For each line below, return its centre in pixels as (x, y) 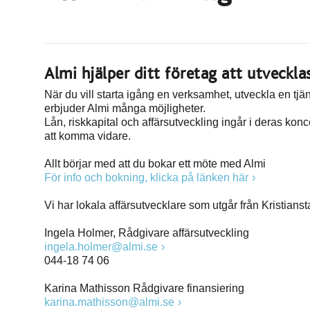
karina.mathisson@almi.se (109, 302)
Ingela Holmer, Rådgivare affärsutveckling (147, 233)
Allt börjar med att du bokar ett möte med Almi (155, 164)
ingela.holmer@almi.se (101, 247)
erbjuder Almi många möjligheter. (125, 108)
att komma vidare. (88, 136)
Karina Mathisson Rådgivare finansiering (144, 288)
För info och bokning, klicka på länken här (146, 177)
